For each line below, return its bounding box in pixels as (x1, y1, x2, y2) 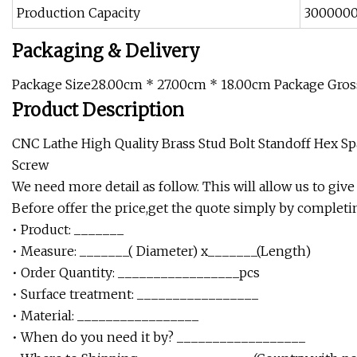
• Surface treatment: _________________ (12, 286, 258, 303)
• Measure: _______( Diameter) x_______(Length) (12, 243, 311, 260)
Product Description (12, 99, 184, 122)
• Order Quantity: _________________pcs (12, 265, 260, 281)
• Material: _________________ (12, 308, 198, 324)
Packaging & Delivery (12, 40, 200, 63)
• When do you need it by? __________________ (12, 329, 305, 346)
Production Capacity (17, 5, 140, 22)
